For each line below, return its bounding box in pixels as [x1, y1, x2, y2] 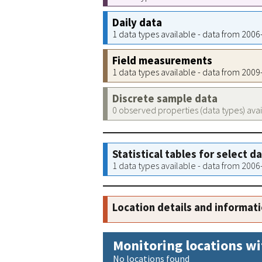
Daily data [112, 16, 162, 29]
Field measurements [112, 54, 212, 67]
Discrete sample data [112, 92, 218, 105]
